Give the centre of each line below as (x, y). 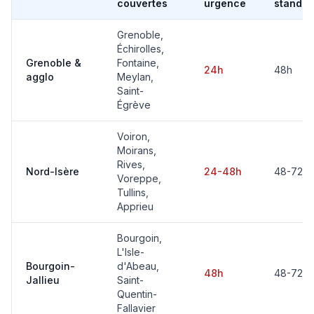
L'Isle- (131, 252)
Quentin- (137, 294)
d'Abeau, (138, 266)
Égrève (134, 105)
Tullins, (133, 192)
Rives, (131, 164)
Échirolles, (141, 49)
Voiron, (134, 136)
